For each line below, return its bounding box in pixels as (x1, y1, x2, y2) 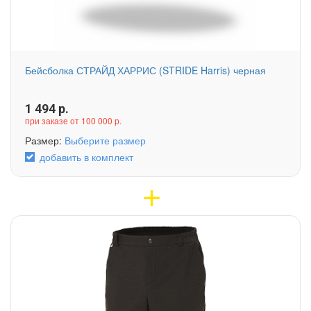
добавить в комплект (40, 150, 133, 165)
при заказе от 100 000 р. (25, 115, 121, 127)
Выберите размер (65, 133, 146, 148)
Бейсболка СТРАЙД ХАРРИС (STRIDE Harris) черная (25, 63, 266, 78)
